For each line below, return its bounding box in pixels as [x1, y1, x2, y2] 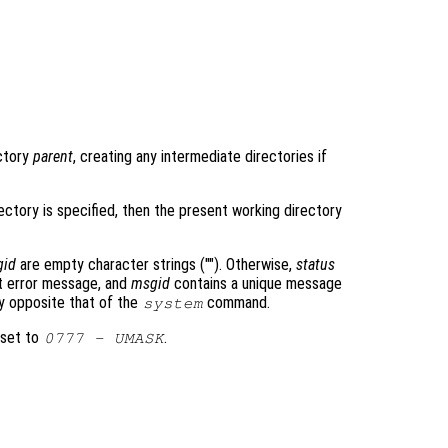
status [296, 255, 335, 275]
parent [33, 147, 73, 167]
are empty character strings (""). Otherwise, [16, 255, 296, 275]
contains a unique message [170, 274, 342, 294]
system [142, 295, 203, 312]
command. [203, 293, 271, 313]
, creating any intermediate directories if [73, 147, 327, 167]
